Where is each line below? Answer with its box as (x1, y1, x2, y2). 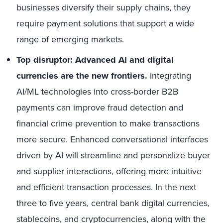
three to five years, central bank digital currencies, (16, 197, 210, 210)
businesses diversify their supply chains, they (16, 1, 191, 14)
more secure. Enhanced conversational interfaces (16, 133, 208, 146)
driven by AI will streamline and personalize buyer (16, 149, 210, 162)
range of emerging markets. (16, 33, 124, 46)
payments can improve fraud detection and (16, 101, 183, 114)
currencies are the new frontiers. (16, 69, 147, 82)
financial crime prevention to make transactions (16, 117, 200, 130)
